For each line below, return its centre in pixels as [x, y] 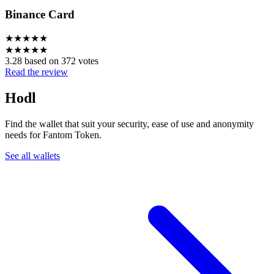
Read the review [36, 72]
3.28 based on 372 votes [52, 61]
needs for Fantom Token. [53, 135]
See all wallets [32, 156]
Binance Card [40, 14]
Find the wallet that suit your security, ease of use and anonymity [129, 124]
